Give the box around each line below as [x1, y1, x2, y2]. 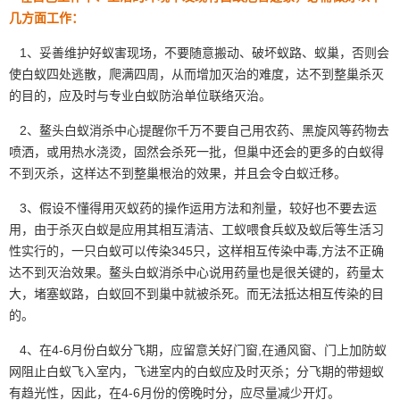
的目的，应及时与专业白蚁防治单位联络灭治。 [9, 87, 271, 103]
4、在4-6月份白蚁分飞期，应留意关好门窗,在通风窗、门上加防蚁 [9, 342, 387, 357]
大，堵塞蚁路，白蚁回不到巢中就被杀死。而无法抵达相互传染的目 [9, 286, 384, 301]
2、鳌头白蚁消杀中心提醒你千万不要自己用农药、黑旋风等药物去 [9, 122, 389, 137]
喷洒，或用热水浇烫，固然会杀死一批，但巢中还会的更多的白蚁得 [9, 144, 384, 159]
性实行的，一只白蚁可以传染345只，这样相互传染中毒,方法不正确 [9, 243, 384, 258]
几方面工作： [9, 10, 84, 25]
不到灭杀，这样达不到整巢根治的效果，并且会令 [9, 165, 284, 180]
